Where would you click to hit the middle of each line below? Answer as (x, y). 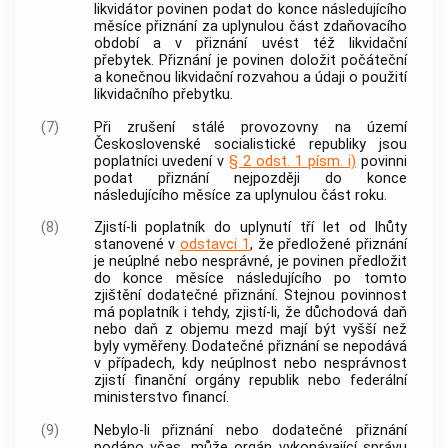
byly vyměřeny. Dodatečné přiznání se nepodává (250, 347)
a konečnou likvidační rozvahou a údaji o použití (250, 78)
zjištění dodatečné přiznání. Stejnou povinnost (250, 296)
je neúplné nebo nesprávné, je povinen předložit (250, 262)
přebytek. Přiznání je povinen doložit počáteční (250, 61)
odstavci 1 (215, 245)
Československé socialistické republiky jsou (250, 144)
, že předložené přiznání (328, 245)
